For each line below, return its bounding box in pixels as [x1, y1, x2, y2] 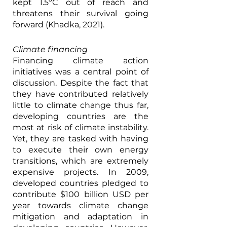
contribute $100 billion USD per [13, 189, 148, 199]
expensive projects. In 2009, [13, 167, 148, 177]
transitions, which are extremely [13, 156, 148, 166]
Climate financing [13, 44, 88, 54]
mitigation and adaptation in [13, 211, 148, 221]
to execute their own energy [13, 144, 148, 155]
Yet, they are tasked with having [13, 133, 148, 143]
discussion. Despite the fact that [13, 78, 148, 88]
